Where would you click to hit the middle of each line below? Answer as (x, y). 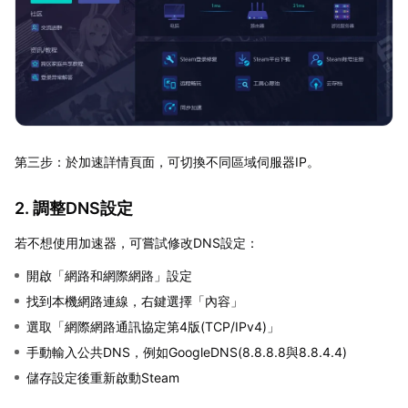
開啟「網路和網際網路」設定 (109, 275)
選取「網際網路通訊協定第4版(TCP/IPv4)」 (153, 326)
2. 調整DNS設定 (74, 208)
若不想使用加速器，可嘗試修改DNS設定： (137, 242)
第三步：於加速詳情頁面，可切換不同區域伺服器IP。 (167, 161)
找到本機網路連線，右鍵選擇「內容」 (135, 301)
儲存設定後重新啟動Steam (103, 377)
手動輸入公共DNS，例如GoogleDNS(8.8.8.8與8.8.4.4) (187, 352)
